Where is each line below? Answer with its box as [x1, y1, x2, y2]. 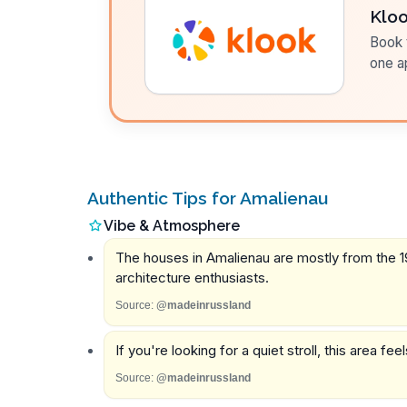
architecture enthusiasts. [114, 269, 269, 287]
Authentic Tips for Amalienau [87, 188, 328, 209]
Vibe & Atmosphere [104, 216, 240, 234]
